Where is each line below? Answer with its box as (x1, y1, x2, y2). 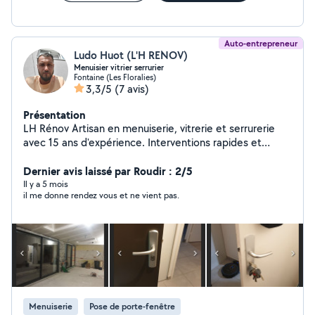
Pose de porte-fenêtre (89, 300, 175, 312)
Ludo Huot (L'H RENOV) (74, 48, 188, 63)
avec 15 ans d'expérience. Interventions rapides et (23, 135, 262, 150)
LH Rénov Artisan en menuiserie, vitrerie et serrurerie (23, 121, 72, 136)
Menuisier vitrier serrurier (74, 62, 164, 73)
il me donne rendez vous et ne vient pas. (23, 189, 179, 201)
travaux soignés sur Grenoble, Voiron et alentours (23, 149, 257, 164)
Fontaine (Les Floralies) (74, 72, 156, 82)
